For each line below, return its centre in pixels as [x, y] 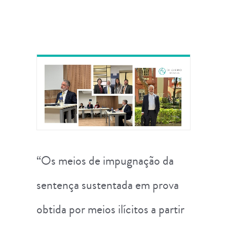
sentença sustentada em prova [108, 185]
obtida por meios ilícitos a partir [110, 209]
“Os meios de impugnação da [105, 160]
